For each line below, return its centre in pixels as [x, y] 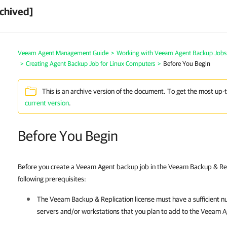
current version [47, 103]
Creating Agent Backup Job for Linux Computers [90, 64]
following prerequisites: [52, 179]
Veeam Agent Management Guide [63, 53]
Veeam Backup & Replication [91, 199]
